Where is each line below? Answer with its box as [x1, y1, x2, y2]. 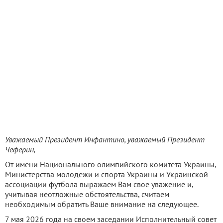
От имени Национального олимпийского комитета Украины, [5, 159, 216, 170]
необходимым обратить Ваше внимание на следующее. [5, 199, 199, 210]
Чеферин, [5, 144, 35, 155]
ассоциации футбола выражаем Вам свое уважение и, [5, 179, 193, 190]
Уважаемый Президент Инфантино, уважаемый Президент [5, 134, 205, 145]
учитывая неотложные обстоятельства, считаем [5, 189, 169, 200]
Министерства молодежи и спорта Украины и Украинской [5, 169, 208, 180]
